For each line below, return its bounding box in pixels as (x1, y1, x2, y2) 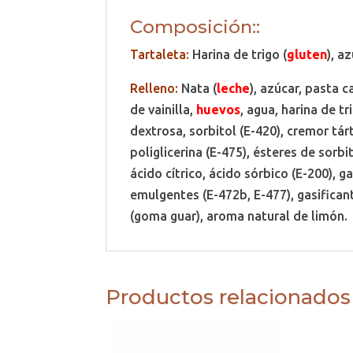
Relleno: (130, 80, 179, 95)
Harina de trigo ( (189, 46, 288, 61)
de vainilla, (130, 102, 197, 117)
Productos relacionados (106, 284, 351, 310)
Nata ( (178, 80, 217, 95)
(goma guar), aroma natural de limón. (130, 208, 348, 223)
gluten (287, 46, 328, 61)
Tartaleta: (130, 46, 190, 61)
